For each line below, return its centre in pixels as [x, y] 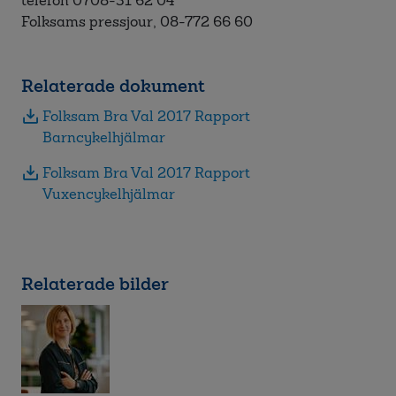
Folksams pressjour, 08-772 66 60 [137, 22]
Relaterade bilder [95, 284]
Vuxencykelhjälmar [109, 194]
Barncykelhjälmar [104, 137]
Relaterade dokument [113, 85]
